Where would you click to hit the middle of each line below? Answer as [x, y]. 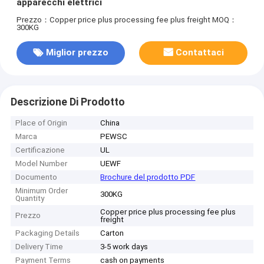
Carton [112, 233]
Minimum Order [42, 191]
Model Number [42, 164]
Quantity [30, 199]
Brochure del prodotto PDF [148, 177]
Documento [37, 177]
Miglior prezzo [77, 53]
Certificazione [40, 150]
